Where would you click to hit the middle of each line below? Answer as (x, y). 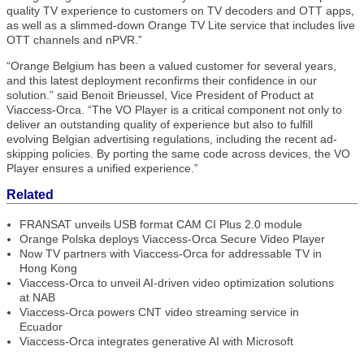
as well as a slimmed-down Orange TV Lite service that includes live (181, 26)
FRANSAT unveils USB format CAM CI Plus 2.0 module (161, 225)
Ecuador (41, 327)
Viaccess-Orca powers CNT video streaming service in (159, 312)
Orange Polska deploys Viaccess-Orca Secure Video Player (172, 239)
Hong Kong (48, 269)
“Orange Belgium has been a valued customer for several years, (171, 66)
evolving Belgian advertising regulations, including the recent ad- (172, 139)
